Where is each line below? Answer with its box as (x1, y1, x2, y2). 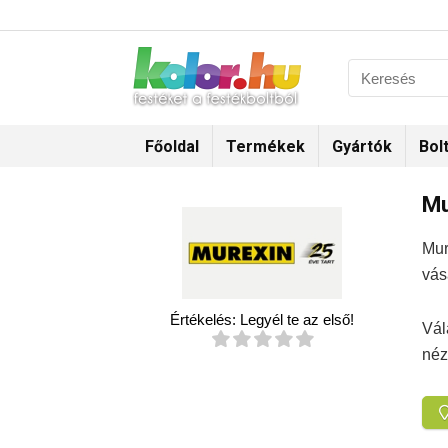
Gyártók (332, 137, 392, 156)
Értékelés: (170, 311, 240, 329)
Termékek (226, 137, 305, 156)
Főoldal (145, 137, 199, 156)
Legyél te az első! (240, 311, 354, 329)
